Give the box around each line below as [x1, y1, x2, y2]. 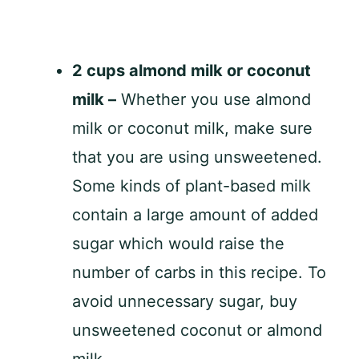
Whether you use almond [116, 89, 311, 109]
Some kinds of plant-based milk [72, 175, 311, 196]
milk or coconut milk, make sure [72, 118, 313, 138]
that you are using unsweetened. [72, 147, 322, 167]
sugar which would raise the [72, 233, 284, 253]
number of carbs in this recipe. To [72, 262, 326, 282]
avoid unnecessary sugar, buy [72, 291, 297, 311]
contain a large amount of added [72, 204, 318, 224]
